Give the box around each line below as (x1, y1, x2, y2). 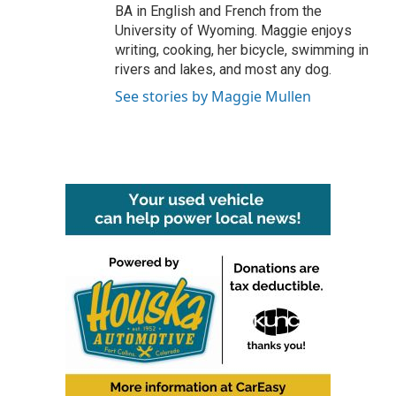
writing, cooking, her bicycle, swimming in (115, 41, 369, 58)
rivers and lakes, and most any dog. (115, 60, 331, 78)
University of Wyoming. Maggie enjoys (115, 21, 352, 39)
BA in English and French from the (115, 2, 322, 19)
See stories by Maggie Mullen (115, 86, 311, 106)
